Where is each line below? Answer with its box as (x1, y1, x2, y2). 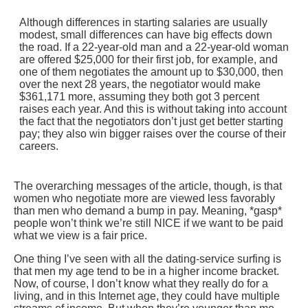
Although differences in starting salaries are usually (19, 16, 267, 29)
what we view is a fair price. (14, 230, 147, 242)
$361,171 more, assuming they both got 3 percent (19, 91, 259, 103)
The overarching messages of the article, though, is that (14, 180, 282, 192)
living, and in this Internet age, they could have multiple (14, 290, 280, 302)
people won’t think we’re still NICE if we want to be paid (14, 217, 283, 230)
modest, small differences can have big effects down (19, 29, 272, 41)
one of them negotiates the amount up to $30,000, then (19, 66, 283, 78)
